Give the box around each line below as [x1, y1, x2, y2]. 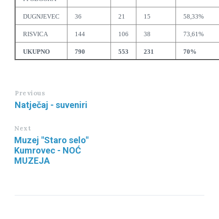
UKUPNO [23, 48, 50, 55]
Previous [15, 89, 45, 97]
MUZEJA [14, 155, 50, 166]
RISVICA [23, 30, 48, 38]
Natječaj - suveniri [15, 100, 88, 110]
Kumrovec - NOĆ [14, 145, 81, 155]
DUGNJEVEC [23, 13, 60, 20]
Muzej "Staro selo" [14, 135, 88, 145]
